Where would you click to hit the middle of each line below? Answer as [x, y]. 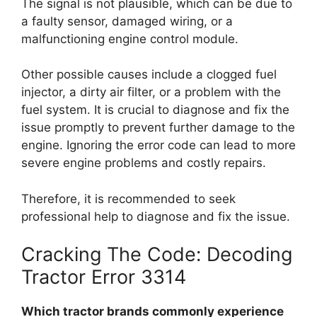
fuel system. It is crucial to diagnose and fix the [155, 110]
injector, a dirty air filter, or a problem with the [151, 92]
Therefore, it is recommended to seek [128, 198]
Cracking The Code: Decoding [157, 254]
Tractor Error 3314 [104, 277]
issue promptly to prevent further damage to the [158, 127]
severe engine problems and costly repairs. [144, 163]
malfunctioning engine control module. [130, 39]
